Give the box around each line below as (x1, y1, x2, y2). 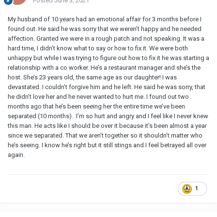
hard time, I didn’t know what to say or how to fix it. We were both (8, 45, 188, 52)
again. (8, 151, 25, 159)
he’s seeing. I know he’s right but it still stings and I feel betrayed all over (8, 141, 206, 149)
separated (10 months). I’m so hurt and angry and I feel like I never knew (8, 112, 208, 120)
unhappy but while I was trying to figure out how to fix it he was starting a (8, 54, 209, 62)
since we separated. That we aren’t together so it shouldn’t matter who (8, 132, 202, 139)
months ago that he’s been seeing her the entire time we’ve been (8, 103, 185, 110)
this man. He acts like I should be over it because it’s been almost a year (8, 122, 207, 130)
